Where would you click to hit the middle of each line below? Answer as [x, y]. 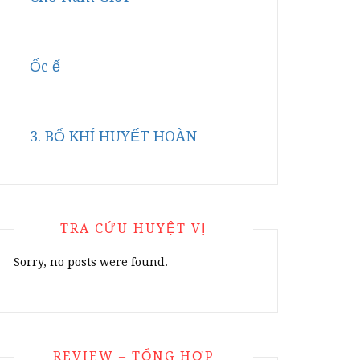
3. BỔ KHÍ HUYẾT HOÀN [113, 136]
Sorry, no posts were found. [91, 262]
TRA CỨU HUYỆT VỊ [133, 229]
